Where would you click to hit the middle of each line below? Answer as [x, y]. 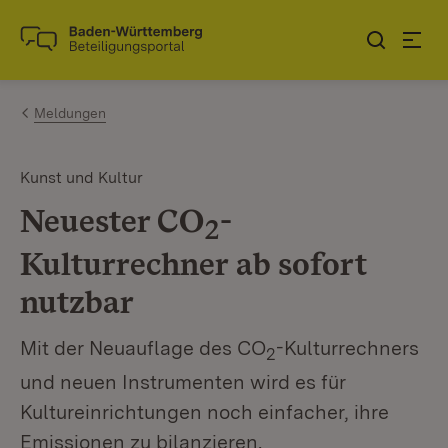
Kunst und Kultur [81, 177]
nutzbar [77, 302]
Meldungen [70, 113]
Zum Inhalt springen [132, 31]
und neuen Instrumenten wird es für [183, 382]
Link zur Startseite [93, 48]
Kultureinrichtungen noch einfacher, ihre [204, 412]
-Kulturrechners [347, 348]
